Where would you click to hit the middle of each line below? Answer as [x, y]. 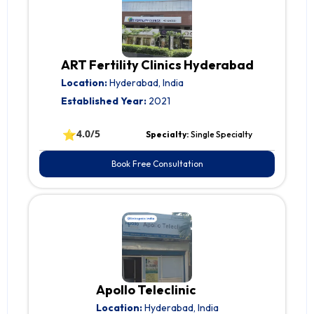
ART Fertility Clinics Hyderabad [157, 65]
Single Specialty [221, 135]
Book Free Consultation [157, 164]
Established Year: [103, 101]
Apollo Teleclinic [146, 290]
